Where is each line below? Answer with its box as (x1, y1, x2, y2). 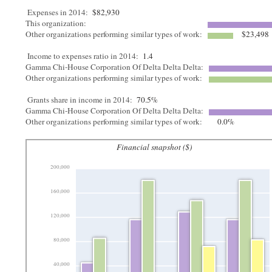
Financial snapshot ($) (117, 141, 192, 152)
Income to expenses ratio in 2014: (27, 50, 139, 61)
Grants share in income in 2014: (27, 94, 133, 105)
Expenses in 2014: (27, 7, 89, 18)
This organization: (25, 18, 89, 29)
